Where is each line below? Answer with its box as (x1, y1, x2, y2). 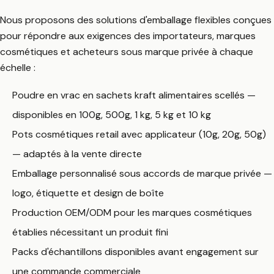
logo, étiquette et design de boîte (12, 186, 164, 199)
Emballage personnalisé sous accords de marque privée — (12, 166, 272, 180)
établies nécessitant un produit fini (12, 225, 168, 239)
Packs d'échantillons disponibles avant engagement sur (12, 245, 259, 258)
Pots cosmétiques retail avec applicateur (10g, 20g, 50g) (12, 127, 266, 141)
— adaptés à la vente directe (12, 147, 142, 160)
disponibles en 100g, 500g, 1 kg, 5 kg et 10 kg (12, 108, 211, 121)
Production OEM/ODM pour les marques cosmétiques (12, 206, 252, 219)
